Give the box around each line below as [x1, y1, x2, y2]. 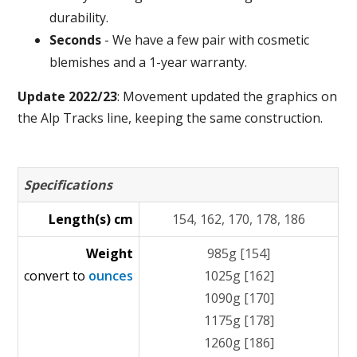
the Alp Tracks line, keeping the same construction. [18, 109, 324, 127]
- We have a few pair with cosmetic [101, 31, 310, 49]
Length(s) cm [49, 210, 134, 228]
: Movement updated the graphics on [117, 88, 338, 105]
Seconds [49, 31, 102, 49]
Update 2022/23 [18, 88, 118, 105]
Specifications [24, 176, 113, 194]
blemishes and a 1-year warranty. [49, 53, 248, 71]
